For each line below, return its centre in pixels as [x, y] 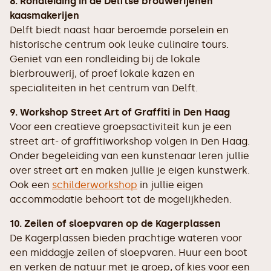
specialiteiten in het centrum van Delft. [104, 88]
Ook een [31, 185]
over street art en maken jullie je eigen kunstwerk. [130, 170]
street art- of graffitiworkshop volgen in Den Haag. [130, 141]
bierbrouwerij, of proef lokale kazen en [102, 73]
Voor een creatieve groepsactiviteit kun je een [121, 127]
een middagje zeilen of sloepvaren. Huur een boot [129, 253]
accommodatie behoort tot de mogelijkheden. [121, 199]
